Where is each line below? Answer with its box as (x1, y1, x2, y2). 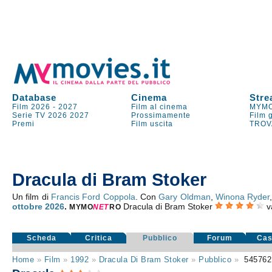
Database (12, 92, 57, 103)
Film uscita (131, 120, 174, 128)
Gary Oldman (158, 192, 211, 202)
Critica (85, 234, 113, 242)
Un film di (12, 192, 52, 202)
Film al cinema (131, 103, 188, 111)
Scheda (27, 234, 57, 242)
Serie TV (12, 111, 46, 120)
